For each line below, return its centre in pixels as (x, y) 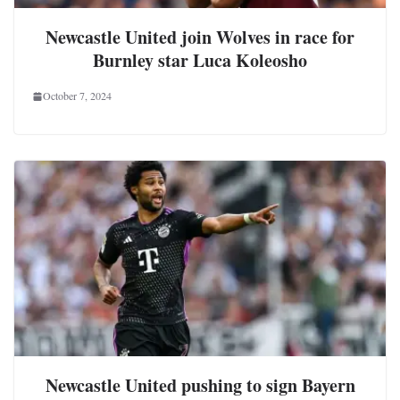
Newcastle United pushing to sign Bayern (200, 385)
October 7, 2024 (77, 96)
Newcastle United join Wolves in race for (200, 37)
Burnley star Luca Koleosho (200, 61)
